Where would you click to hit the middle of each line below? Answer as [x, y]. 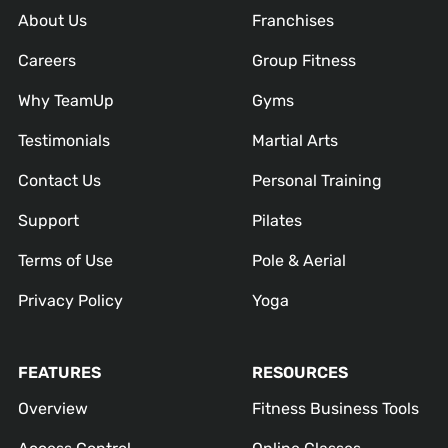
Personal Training [317, 180]
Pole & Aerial [299, 260]
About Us [52, 20]
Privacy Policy [70, 300]
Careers [46, 60]
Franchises [293, 20]
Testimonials [63, 140]
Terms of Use [65, 260]
